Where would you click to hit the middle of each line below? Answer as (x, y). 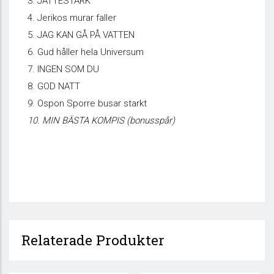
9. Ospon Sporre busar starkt (87, 103)
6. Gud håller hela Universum (86, 52)
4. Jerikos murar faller (72, 18)
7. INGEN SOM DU (63, 69)
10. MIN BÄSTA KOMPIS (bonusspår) (101, 120)
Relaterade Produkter (93, 240)
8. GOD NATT (54, 86)
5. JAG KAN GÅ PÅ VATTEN (81, 35)
